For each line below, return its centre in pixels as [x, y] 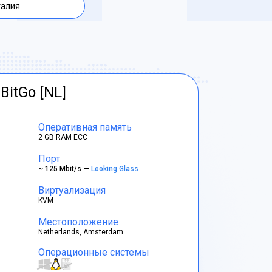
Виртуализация [72, 190]
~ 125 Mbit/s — [65, 168]
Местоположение [79, 222]
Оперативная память [85, 127]
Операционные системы [94, 252]
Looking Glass [116, 168]
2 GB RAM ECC [63, 137]
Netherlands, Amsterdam [81, 232]
